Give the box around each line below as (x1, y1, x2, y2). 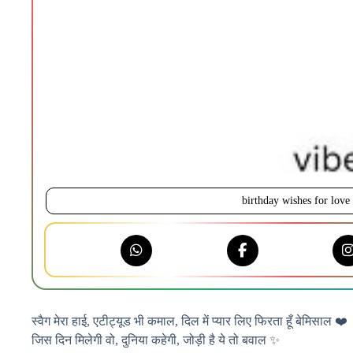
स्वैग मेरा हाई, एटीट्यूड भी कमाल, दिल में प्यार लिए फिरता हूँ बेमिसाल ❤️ (32, 314, 347, 329)
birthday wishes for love (241, 195, 350, 207)
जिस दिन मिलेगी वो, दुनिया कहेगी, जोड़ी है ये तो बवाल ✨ (32, 333, 280, 347)
